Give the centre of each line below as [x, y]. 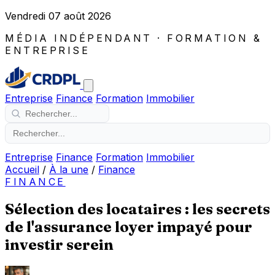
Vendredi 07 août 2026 [58, 16]
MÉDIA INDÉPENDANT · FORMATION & [134, 38]
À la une [69, 169]
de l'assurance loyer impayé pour [129, 227]
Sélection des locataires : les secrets [137, 209]
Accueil [22, 169]
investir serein [59, 244]
